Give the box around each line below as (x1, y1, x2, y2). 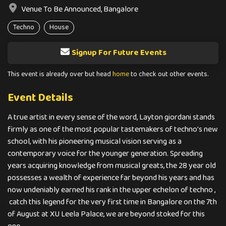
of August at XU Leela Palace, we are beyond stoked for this (8, 207, 205, 221)
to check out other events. (129, 68, 208, 81)
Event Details (8, 88, 73, 108)
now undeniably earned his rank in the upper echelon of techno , (8, 183, 215, 197)
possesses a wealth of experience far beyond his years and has (8, 171, 214, 185)
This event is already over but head (8, 68, 112, 81)
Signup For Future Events (71, 45, 166, 60)
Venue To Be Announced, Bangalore (21, 2, 138, 17)
